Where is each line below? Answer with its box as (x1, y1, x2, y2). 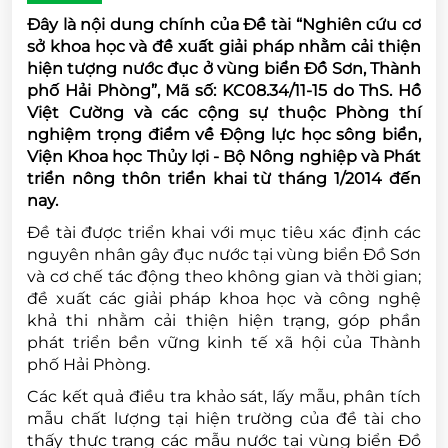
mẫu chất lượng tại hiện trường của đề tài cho (27, 408, 421, 428)
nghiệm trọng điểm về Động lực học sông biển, (27, 124, 421, 144)
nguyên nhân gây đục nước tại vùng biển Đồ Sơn (27, 244, 421, 264)
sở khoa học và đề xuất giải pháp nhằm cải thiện (27, 36, 421, 56)
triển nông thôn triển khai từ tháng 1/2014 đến (27, 168, 421, 188)
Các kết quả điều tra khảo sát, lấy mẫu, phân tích (27, 386, 421, 406)
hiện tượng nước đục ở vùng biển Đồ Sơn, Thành (27, 58, 421, 78)
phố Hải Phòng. (27, 354, 150, 374)
